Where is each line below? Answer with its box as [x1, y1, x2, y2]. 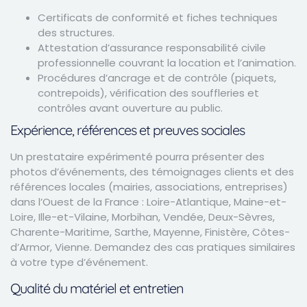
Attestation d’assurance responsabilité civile [38, 40, 266, 55]
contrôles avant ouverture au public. [38, 100, 223, 115]
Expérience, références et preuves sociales [10, 121, 245, 138]
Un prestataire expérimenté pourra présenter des [10, 149, 265, 164]
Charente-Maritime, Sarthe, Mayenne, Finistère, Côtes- [10, 224, 290, 239]
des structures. [38, 25, 114, 40]
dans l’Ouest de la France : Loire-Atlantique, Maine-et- [10, 194, 286, 209]
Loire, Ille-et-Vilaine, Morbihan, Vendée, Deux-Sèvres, [10, 209, 275, 224]
